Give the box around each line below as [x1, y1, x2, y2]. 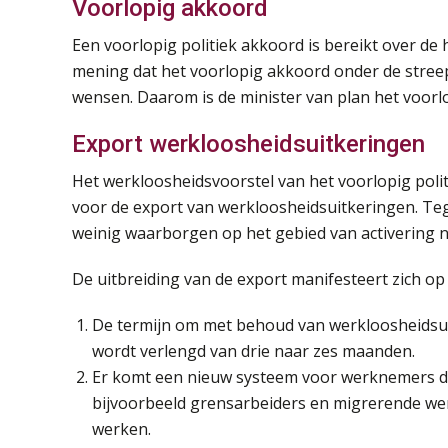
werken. [92, 418, 151, 441]
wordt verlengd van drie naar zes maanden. [92, 340, 415, 363]
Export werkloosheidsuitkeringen [72, 130, 425, 159]
